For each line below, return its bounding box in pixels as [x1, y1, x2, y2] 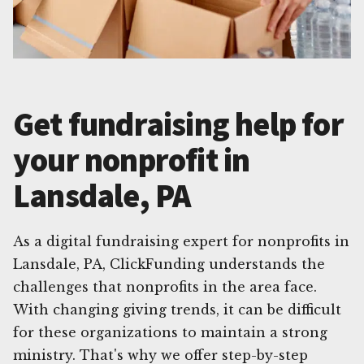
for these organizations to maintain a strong [13, 323, 327, 340]
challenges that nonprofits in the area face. [13, 278, 317, 295]
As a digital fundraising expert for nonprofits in [13, 232, 349, 249]
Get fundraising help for [13, 103, 344, 145]
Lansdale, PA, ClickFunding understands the [13, 255, 325, 272]
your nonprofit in [13, 139, 250, 180]
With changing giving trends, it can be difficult [13, 301, 341, 318]
